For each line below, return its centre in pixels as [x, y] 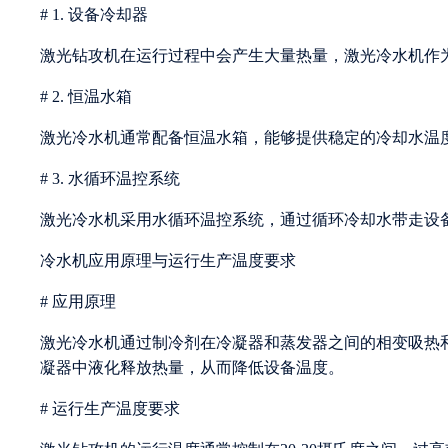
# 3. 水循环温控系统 [110, 178]
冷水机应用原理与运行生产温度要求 [168, 260]
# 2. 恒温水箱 [86, 96]
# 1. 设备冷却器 [94, 14]
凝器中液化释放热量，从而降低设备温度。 [192, 367]
